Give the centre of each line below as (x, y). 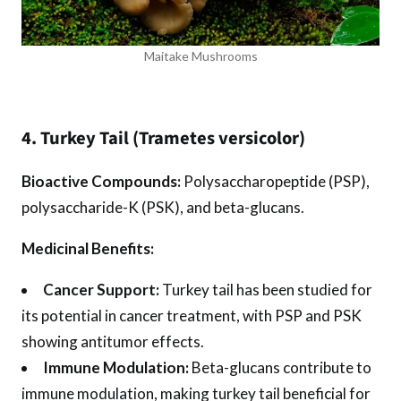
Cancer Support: (102, 290)
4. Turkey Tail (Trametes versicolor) (163, 138)
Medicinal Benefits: (88, 249)
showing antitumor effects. (113, 342)
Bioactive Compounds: (101, 182)
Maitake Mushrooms (200, 56)
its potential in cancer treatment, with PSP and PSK (192, 316)
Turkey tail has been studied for (266, 290)
